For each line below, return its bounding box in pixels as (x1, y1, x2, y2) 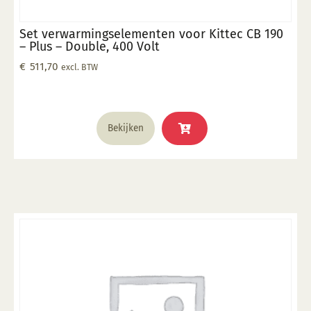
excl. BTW (61, 61, 98, 72)
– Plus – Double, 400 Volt (19, 38, 160, 54)
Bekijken (108, 121, 144, 134)
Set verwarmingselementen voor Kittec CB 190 (19, 26, 283, 42)
